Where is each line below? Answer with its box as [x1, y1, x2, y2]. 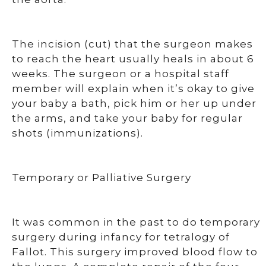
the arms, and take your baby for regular [12, 112, 243, 124]
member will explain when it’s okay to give [12, 83, 255, 94]
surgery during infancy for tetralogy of [12, 231, 230, 243]
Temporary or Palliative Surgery [12, 172, 191, 183]
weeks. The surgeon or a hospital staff [12, 68, 229, 80]
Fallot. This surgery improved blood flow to [12, 246, 258, 258]
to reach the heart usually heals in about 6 [12, 53, 254, 65]
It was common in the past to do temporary [12, 216, 260, 228]
